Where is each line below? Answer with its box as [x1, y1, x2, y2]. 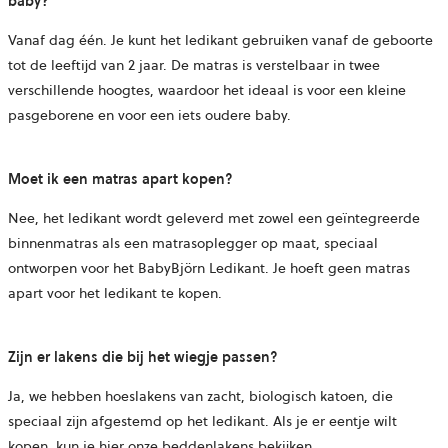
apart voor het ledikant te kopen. [8, 283, 222, 304]
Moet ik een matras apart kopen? [8, 169, 233, 190]
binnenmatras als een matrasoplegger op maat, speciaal [8, 233, 378, 254]
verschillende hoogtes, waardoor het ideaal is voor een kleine [8, 80, 406, 101]
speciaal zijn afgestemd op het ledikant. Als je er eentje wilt [8, 411, 397, 432]
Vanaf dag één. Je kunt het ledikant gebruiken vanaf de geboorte [8, 30, 433, 51]
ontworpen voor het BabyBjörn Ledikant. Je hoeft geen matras [8, 258, 410, 279]
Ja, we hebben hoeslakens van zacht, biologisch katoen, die [8, 386, 393, 407]
